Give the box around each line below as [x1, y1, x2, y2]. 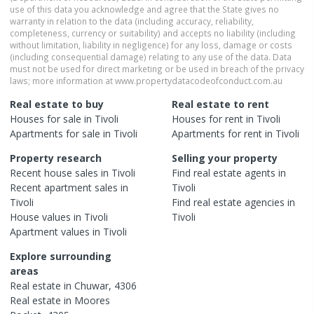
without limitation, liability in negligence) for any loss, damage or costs [10, 39, 292, 50]
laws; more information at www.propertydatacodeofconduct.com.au [10, 74, 282, 86]
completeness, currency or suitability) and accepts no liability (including [10, 27, 296, 39]
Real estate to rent [172, 97, 269, 111]
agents [245, 165, 275, 179]
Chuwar [74, 278, 109, 292]
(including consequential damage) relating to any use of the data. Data [10, 50, 292, 62]
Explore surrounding [10, 249, 111, 263]
